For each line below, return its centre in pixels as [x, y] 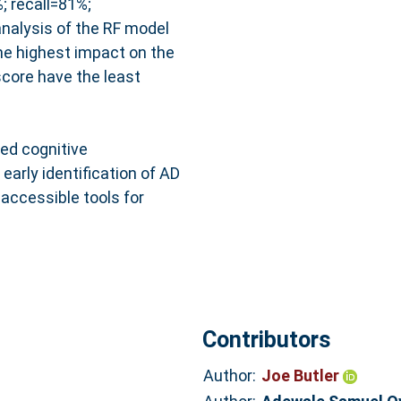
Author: [229, 375]
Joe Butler [302, 375]
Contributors [266, 339]
